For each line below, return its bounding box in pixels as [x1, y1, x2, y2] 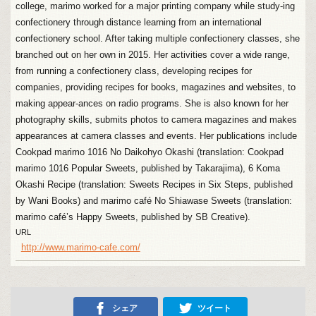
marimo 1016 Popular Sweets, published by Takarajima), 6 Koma [16, 162, 281, 174]
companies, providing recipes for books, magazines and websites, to [16, 81, 296, 92]
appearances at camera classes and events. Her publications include [16, 130, 298, 141]
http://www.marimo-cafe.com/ [20, 241, 140, 253]
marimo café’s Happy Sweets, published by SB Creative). [16, 211, 251, 222]
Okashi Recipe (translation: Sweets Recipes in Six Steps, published [16, 178, 293, 190]
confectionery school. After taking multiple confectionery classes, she [16, 32, 300, 44]
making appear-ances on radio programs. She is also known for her [16, 97, 289, 109]
